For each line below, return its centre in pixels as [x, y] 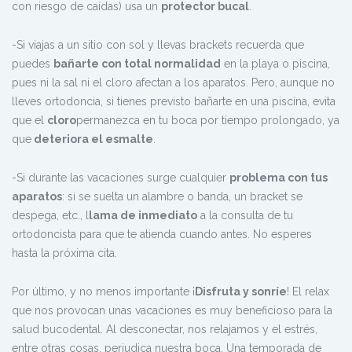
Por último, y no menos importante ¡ [103, 292]
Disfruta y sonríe [241, 292]
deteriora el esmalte [92, 139]
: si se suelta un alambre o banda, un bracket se [182, 197]
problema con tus [279, 178]
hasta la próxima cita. [64, 253]
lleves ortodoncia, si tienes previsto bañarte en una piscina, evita [174, 102]
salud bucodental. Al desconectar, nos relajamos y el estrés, [165, 330]
